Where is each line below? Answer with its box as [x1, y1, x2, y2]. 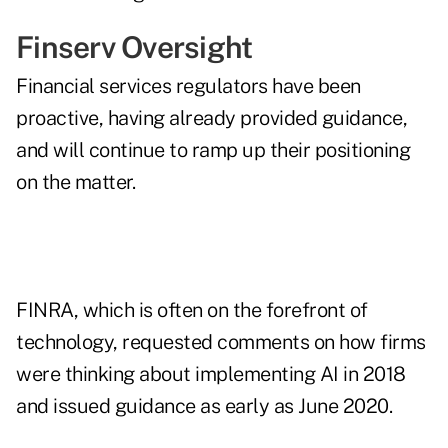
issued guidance [53, 394, 196, 419]
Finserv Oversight [16, 29, 253, 66]
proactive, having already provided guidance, [16, 106, 407, 131]
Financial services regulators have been [16, 74, 361, 99]
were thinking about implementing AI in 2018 [16, 362, 406, 387]
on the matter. [16, 170, 135, 195]
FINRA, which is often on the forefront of [16, 298, 368, 323]
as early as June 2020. [195, 394, 392, 419]
